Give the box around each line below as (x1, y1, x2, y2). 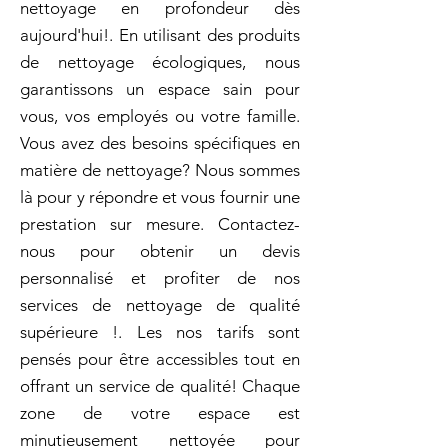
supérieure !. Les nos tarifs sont (20, 322, 300, 342)
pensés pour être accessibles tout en (20, 349, 300, 369)
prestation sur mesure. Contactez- (20, 214, 300, 234)
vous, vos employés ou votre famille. (20, 106, 300, 126)
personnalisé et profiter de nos (20, 268, 300, 288)
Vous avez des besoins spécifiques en (20, 133, 300, 153)
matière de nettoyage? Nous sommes (20, 160, 300, 180)
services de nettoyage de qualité (20, 295, 300, 315)
